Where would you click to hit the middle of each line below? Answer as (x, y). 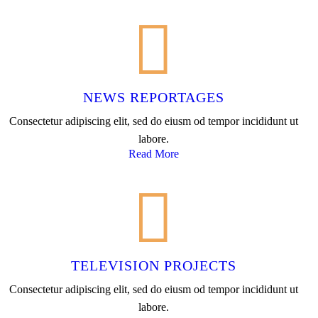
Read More (153, 153)
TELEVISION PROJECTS (153, 265)
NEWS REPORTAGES (153, 97)
